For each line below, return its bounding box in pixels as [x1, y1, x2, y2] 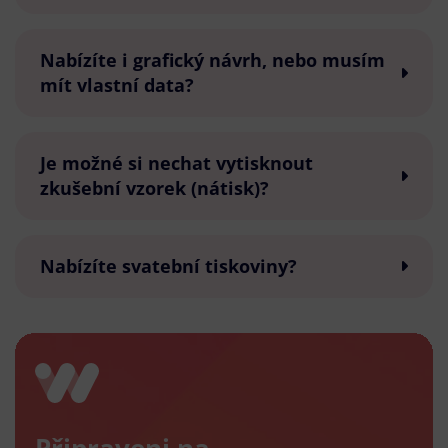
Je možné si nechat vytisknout [40, 150, 313, 175]
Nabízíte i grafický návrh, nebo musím [40, 47, 385, 72]
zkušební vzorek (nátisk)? [40, 175, 269, 200]
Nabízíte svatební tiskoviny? [40, 253, 297, 278]
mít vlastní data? [40, 72, 194, 97]
